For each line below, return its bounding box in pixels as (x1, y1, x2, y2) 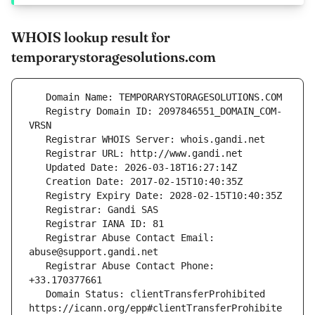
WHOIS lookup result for (11, 28, 170, 46)
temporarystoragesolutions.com (11, 48, 216, 66)
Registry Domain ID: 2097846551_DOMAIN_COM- (29, 105, 46, 117)
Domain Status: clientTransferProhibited (29, 288, 46, 300)
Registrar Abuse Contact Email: (29, 232, 46, 244)
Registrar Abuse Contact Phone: (29, 260, 46, 272)
